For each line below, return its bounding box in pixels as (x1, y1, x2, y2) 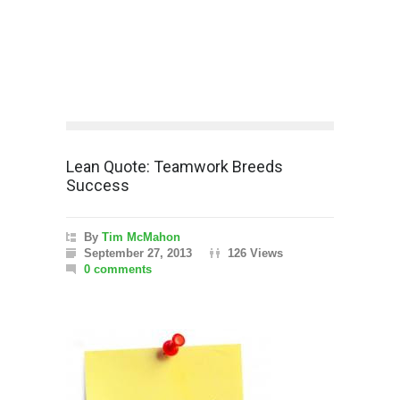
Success (66, 175, 129, 195)
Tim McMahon (102, 229, 180, 244)
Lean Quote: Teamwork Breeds (66, 156, 283, 176)
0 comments (84, 262, 152, 276)
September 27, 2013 (84, 246, 192, 260)
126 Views (228, 246, 283, 260)
